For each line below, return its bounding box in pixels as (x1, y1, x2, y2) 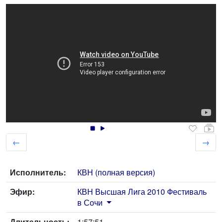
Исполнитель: (10, 166, 66, 178)
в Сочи (77, 197, 103, 209)
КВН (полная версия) (77, 166, 155, 178)
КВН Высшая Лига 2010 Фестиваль (77, 186, 207, 198)
